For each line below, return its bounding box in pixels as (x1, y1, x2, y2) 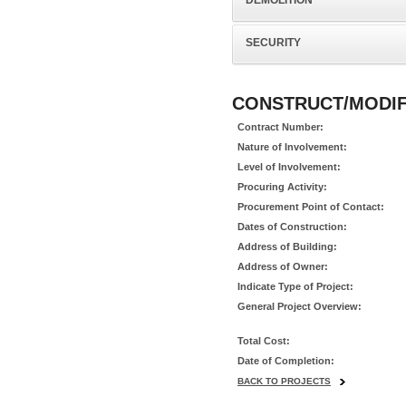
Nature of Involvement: (237, 141, 347, 152)
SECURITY (246, 36, 301, 49)
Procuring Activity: (237, 181, 327, 192)
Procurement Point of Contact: (237, 201, 384, 212)
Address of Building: (237, 241, 337, 252)
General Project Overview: (237, 301, 362, 312)
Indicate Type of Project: (237, 281, 353, 292)
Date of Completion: (237, 355, 334, 366)
